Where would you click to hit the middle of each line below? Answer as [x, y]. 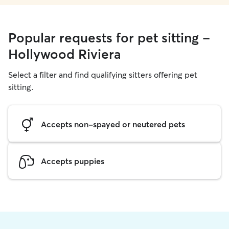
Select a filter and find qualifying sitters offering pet [103, 75]
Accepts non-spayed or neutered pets [113, 124]
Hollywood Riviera [64, 54]
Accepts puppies [73, 161]
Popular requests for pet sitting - [109, 38]
